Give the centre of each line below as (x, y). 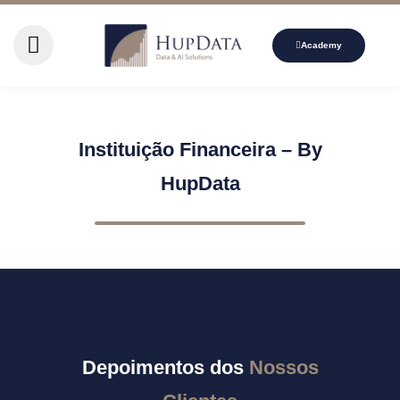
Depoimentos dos (165, 367)
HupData (200, 183)
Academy (322, 45)
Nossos (283, 367)
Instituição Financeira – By (200, 149)
